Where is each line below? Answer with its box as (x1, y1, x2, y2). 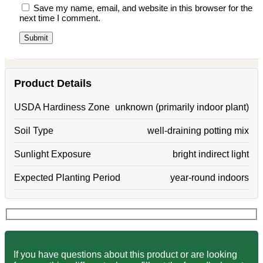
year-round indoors (170, 171, 249, 183)
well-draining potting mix (147, 124, 249, 136)
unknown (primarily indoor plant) (115, 101, 249, 112)
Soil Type (14, 124, 53, 136)
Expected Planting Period (14, 171, 120, 183)
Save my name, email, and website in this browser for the (33, 2, 252, 13)
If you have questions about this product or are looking (14, 249, 237, 260)
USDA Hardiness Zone (14, 101, 110, 112)
